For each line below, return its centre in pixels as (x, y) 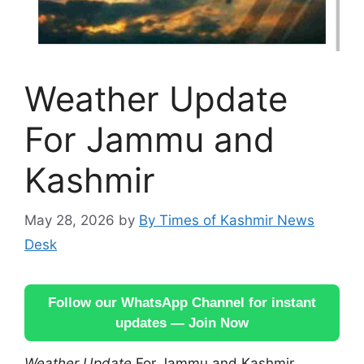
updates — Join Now (182, 323)
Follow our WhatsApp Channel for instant (182, 302)
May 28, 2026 (69, 220)
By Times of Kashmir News (227, 220)
